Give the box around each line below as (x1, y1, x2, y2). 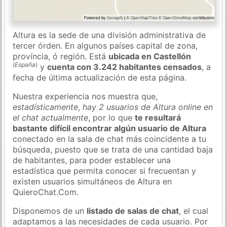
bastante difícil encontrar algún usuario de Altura (13, 123, 207, 133)
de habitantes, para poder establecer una (13, 155, 171, 165)
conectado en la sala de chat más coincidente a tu (13, 133, 207, 144)
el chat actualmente (13, 112, 89, 123)
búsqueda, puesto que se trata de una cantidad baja (13, 144, 213, 155)
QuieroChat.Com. (13, 186, 79, 197)
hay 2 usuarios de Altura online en (83, 101, 213, 112)
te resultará (135, 112, 181, 123)
